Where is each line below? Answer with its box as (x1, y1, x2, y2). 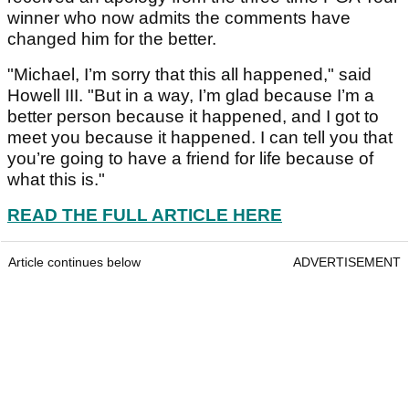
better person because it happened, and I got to (7, 106, 379, 126)
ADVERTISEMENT (293, 254, 401, 269)
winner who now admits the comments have (7, 7, 351, 27)
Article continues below (8, 254, 141, 269)
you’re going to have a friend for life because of (7, 148, 373, 168)
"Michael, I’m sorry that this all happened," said (7, 64, 372, 84)
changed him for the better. (7, 28, 216, 48)
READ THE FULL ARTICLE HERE (7, 204, 282, 225)
